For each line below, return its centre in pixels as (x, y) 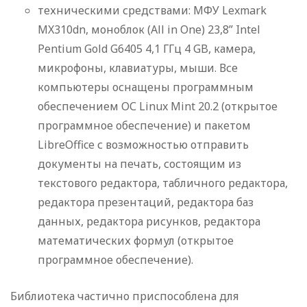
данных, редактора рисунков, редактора (149, 222)
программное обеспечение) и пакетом (144, 126)
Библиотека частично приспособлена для (124, 296)
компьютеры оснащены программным (146, 87)
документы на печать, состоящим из (139, 164)
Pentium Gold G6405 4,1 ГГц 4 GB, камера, (147, 49)
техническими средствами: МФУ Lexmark (152, 11)
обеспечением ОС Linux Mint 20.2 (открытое (158, 107)
